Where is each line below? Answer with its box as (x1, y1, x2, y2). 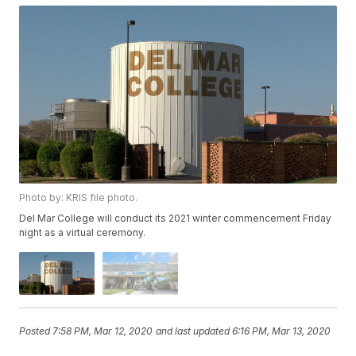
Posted (19, 325, 53, 338)
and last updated (156, 325, 230, 338)
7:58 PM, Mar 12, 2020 (52, 325, 153, 338)
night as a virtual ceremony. (19, 226, 146, 239)
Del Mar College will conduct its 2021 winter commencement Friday (19, 212, 332, 225)
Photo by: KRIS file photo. (19, 192, 138, 204)
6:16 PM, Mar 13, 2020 (232, 325, 331, 338)
